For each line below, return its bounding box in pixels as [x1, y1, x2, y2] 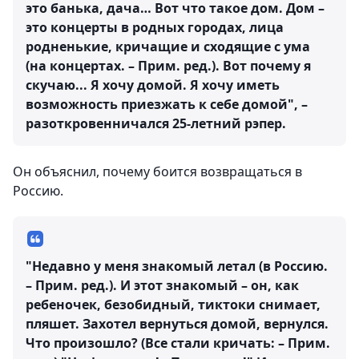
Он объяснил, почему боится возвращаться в [13, 163, 302, 180]
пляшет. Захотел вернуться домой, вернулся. [26, 315, 329, 333]
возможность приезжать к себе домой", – [26, 95, 308, 113]
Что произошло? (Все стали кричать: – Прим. [26, 334, 330, 352]
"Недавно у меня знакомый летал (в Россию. [26, 257, 328, 275]
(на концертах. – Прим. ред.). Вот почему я [26, 57, 311, 75]
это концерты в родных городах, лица [26, 18, 284, 36]
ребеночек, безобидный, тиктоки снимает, [26, 296, 321, 313]
